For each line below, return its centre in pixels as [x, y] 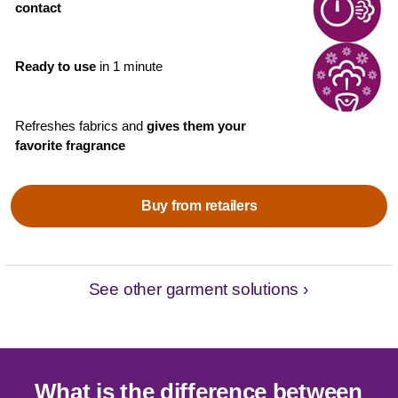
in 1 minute [131, 67]
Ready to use [58, 67]
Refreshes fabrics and [81, 125]
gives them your [197, 125]
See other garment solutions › [198, 289]
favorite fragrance [71, 145]
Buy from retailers [199, 205]
